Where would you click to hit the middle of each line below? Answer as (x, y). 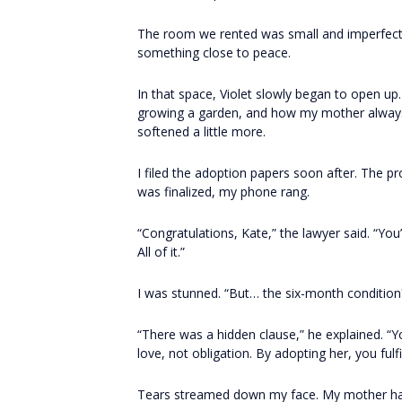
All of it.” (161, 252)
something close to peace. (214, 52)
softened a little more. (201, 131)
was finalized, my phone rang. (223, 192)
